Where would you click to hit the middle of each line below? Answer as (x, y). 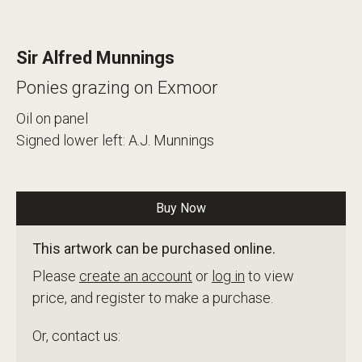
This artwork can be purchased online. (154, 248)
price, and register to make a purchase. (153, 297)
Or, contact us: (76, 335)
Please (56, 276)
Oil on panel (52, 118)
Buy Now (181, 208)
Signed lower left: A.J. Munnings (115, 140)
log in (228, 276)
